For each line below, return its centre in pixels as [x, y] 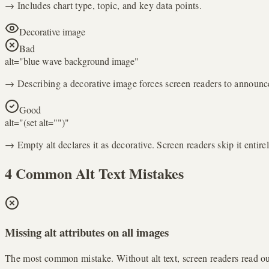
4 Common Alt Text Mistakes [94, 174]
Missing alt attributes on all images [87, 232]
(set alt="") [44, 122]
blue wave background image [79, 61]
